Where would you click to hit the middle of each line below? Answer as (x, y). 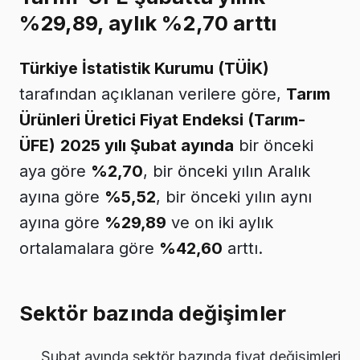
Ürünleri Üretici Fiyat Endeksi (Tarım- (162, 119)
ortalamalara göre (89, 248)
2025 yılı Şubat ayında (147, 145)
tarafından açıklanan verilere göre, (153, 94)
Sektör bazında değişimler (153, 313)
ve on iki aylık (220, 222)
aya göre (55, 171)
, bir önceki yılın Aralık (227, 171)
